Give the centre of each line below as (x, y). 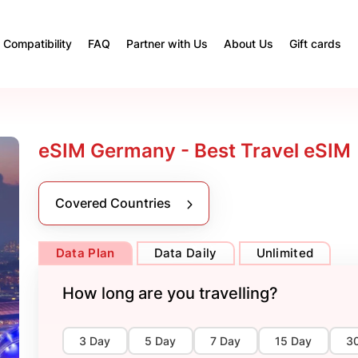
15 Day (294, 341)
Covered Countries (114, 203)
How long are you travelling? (170, 293)
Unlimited (285, 253)
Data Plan (85, 253)
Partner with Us (167, 44)
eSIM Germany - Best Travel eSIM (194, 151)
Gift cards (315, 44)
